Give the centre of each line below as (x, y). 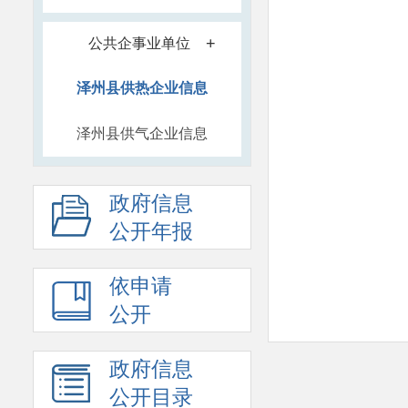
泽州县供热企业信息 (142, 88)
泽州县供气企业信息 (142, 133)
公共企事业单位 (139, 43)
